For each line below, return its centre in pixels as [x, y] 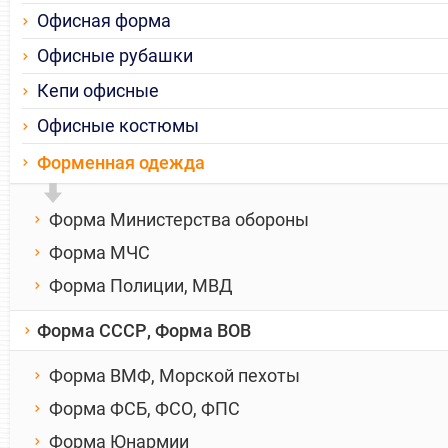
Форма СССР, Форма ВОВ [144, 331]
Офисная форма [104, 21]
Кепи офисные [98, 91]
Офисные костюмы [118, 126]
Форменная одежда [121, 163]
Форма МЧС [99, 253]
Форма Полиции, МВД [141, 286]
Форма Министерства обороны [179, 220]
